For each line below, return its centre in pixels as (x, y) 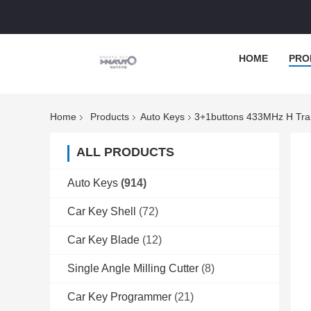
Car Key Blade (103, 240)
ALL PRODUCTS (125, 152)
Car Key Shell (102, 212)
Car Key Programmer (119, 297)
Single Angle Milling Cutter (133, 269)
